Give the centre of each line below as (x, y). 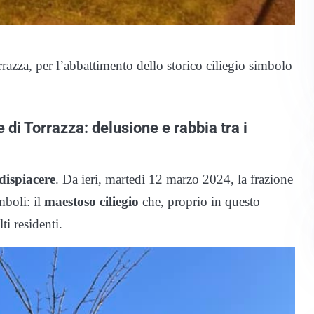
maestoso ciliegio (91, 201)
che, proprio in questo (199, 201)
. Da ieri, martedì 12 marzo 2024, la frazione (174, 179)
